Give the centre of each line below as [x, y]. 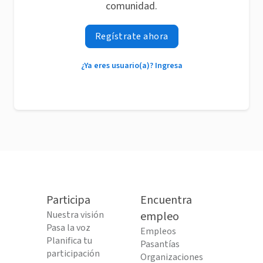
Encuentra [166, 200]
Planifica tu [69, 241]
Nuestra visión [75, 215]
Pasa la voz [68, 228]
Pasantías [160, 244]
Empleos [158, 231]
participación [73, 254]
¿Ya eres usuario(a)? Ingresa [131, 66]
